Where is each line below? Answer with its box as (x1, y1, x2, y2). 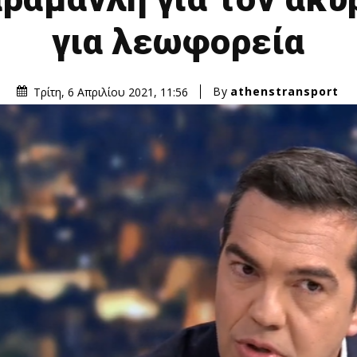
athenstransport (229, 84, 339, 100)
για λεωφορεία (52, 20, 305, 63)
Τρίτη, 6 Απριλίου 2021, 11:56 (33, 84, 188, 100)
